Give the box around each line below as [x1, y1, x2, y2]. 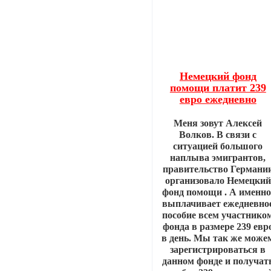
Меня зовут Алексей [174, 117, 263, 128]
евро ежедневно [179, 93, 256, 105]
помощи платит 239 [169, 81, 266, 94]
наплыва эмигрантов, [170, 152, 266, 163]
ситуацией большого [173, 140, 263, 151]
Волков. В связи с [179, 129, 257, 140]
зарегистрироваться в [170, 244, 266, 255]
